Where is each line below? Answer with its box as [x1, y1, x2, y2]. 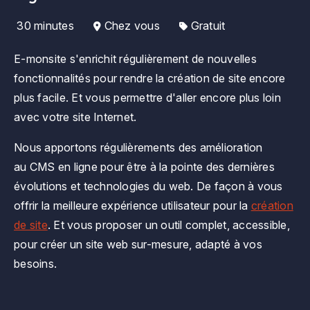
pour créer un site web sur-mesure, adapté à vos [14, 237, 262, 251]
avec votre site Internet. [14, 109, 140, 124]
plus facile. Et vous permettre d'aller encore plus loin [14, 90, 281, 104]
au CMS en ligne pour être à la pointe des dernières [14, 159, 275, 174]
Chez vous [101, 18, 160, 33]
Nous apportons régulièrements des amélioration [14, 140, 263, 154]
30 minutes [14, 18, 74, 33]
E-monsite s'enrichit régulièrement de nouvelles [14, 51, 257, 66]
